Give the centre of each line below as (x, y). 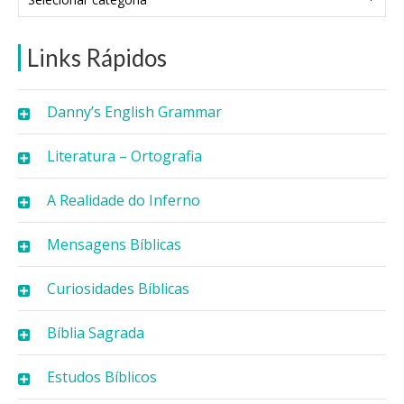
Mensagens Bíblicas (114, 244)
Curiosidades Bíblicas (118, 288)
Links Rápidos (97, 57)
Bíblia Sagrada (96, 332)
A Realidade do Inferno (124, 200)
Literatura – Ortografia (124, 156)
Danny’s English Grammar (134, 111)
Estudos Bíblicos (102, 376)
